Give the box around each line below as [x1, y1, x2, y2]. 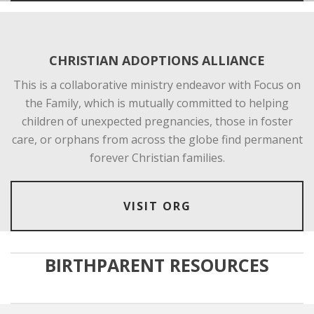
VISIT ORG [123, 198, 191, 214]
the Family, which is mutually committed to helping [25, 95, 289, 111]
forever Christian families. [89, 149, 225, 165]
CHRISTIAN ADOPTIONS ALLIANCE [49, 51, 265, 69]
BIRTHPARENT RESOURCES [45, 252, 269, 277]
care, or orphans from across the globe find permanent [11, 131, 303, 147]
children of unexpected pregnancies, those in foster [21, 113, 293, 129]
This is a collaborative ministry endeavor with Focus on [13, 76, 301, 93]
